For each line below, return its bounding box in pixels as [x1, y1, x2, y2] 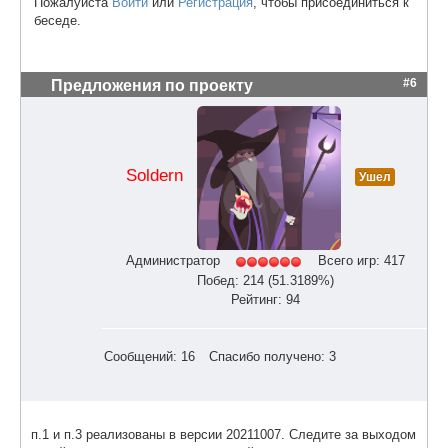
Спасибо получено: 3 [209, 348, 336, 364]
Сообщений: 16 [104, 348, 195, 364]
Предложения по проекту [51, 76, 253, 94]
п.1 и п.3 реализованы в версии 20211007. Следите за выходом [31, 426, 416, 442]
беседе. [34, 12, 81, 28]
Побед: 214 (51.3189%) [196, 272, 334, 288]
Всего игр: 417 [317, 252, 405, 268]
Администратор [125, 252, 220, 268]
